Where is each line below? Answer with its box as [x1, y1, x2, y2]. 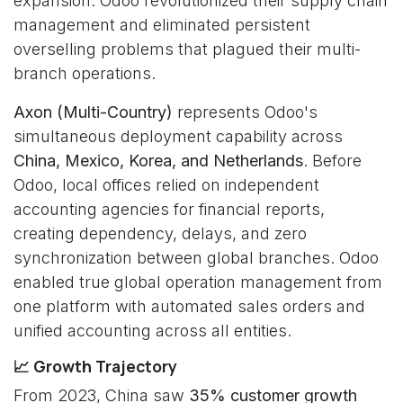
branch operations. [13, 64, 156, 83]
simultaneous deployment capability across [13, 127, 343, 146]
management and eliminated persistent [13, 15, 310, 34]
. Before [303, 151, 362, 170]
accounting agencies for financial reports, [13, 200, 325, 219]
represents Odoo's [173, 103, 318, 121]
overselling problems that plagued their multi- [13, 40, 361, 58]
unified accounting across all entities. [13, 321, 291, 340]
